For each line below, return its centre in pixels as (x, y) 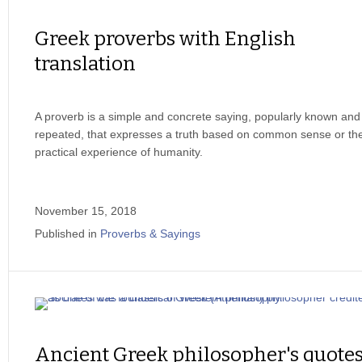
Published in (66, 234)
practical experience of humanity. (119, 152)
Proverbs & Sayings (150, 234)
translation (85, 64)
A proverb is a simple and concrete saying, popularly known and (198, 116)
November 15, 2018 (86, 211)
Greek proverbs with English (165, 39)
